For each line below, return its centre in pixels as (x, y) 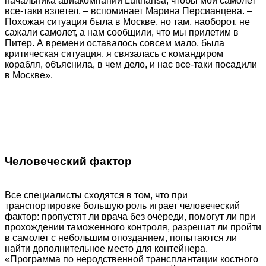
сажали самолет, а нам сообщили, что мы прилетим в (122, 33)
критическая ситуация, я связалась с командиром (114, 54)
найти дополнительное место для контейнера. (106, 248)
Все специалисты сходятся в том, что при (96, 195)
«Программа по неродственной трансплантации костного (132, 259)
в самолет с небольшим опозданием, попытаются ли (121, 237)
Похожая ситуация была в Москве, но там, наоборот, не (127, 22)
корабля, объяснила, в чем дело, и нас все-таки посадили (131, 65)
